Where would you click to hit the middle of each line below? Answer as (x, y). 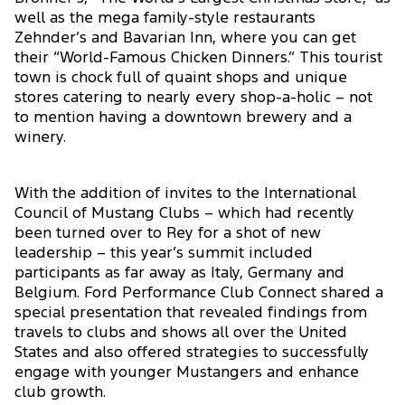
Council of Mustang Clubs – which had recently (184, 213)
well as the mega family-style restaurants (165, 18)
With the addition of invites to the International (185, 193)
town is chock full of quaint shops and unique (181, 78)
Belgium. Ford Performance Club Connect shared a (199, 293)
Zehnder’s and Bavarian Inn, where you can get (185, 38)
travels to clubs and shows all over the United (181, 333)
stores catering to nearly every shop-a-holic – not (193, 98)
